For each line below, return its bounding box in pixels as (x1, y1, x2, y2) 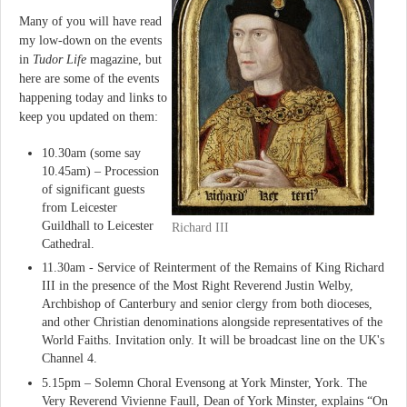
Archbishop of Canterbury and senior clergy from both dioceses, (42, 297, 372, 312)
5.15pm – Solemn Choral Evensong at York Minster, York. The (42, 375, 367, 390)
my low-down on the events (19, 33, 162, 47)
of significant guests (42, 183, 144, 197)
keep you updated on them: (19, 109, 158, 124)
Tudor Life (33, 52, 86, 66)
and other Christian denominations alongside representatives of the (42, 315, 382, 330)
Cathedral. (42, 237, 94, 252)
